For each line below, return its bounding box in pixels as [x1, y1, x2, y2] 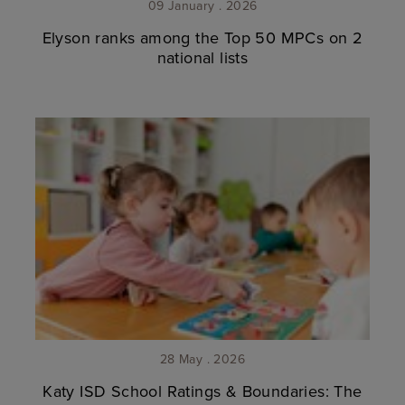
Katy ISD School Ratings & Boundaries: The [42, 380, 363, 403]
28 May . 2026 [159, 350, 246, 369]
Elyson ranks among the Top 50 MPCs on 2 [42, 25, 363, 49]
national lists [156, 45, 249, 69]
